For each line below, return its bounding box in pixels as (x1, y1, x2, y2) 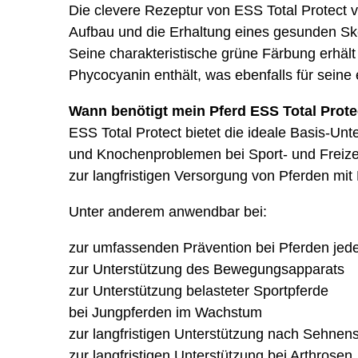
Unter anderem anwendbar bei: (68, 204, 267, 220)
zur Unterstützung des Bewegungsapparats (68, 261, 344, 277)
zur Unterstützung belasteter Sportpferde (68, 283, 328, 299)
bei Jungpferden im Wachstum (68, 304, 262, 320)
